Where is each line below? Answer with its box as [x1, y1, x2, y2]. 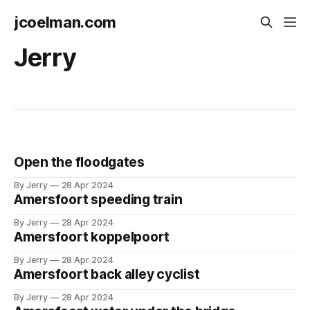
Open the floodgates [14, 154, 145, 171]
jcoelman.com [14, 13, 117, 31]
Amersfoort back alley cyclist [14, 266, 200, 283]
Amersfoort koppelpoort [14, 229, 170, 246]
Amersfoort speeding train [14, 192, 183, 208]
